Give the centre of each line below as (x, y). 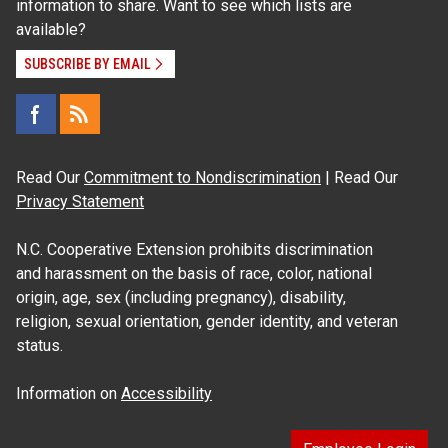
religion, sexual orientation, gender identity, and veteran (207, 321)
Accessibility (166, 393)
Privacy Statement (80, 201)
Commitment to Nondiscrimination (202, 177)
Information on (68, 393)
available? (51, 29)
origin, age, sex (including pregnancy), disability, (181, 297)
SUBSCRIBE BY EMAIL (87, 63)
